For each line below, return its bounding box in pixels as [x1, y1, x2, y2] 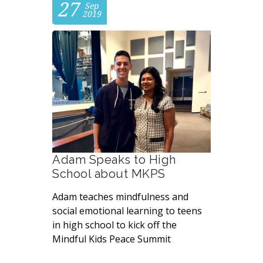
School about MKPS [52, 166, 166, 181]
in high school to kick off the [52, 218, 177, 231]
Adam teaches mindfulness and [52, 190, 188, 203]
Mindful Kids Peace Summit [52, 232, 171, 245]
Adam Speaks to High [52, 152, 176, 167]
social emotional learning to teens [52, 204, 202, 217]
